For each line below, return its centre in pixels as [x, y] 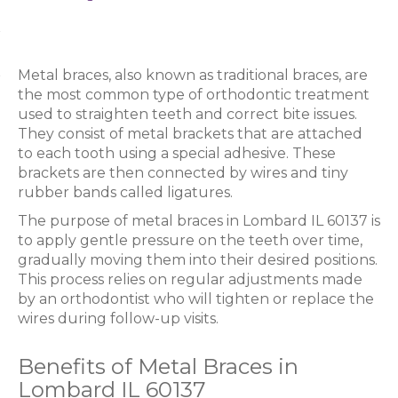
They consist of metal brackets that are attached [190, 133]
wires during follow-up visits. [118, 318]
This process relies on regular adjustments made [190, 279]
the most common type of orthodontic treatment [194, 94]
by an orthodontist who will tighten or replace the [196, 298]
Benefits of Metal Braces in [158, 366]
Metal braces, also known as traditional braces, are [193, 75]
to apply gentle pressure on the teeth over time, [190, 240]
